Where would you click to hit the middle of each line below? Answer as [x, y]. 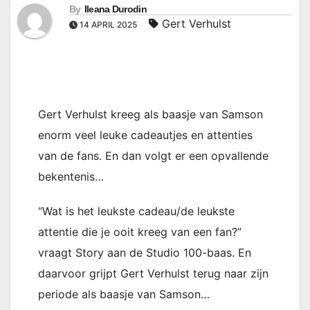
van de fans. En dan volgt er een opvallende [153, 156]
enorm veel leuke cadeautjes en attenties [145, 135]
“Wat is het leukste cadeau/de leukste [136, 211]
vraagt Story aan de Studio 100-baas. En [145, 253]
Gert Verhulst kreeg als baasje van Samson [151, 114]
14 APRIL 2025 [108, 25]
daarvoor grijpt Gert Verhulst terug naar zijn [153, 273]
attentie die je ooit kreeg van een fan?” [140, 232]
